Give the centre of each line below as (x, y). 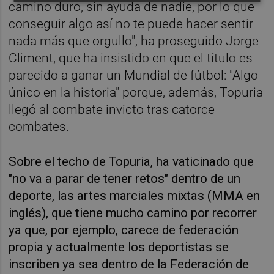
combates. (39, 127)
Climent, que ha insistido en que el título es (131, 58)
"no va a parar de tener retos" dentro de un (125, 179)
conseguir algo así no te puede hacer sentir (131, 24)
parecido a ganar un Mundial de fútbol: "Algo (134, 76)
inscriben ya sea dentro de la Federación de (129, 265)
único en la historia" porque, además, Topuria (136, 93)
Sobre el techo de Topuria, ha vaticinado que (131, 162)
